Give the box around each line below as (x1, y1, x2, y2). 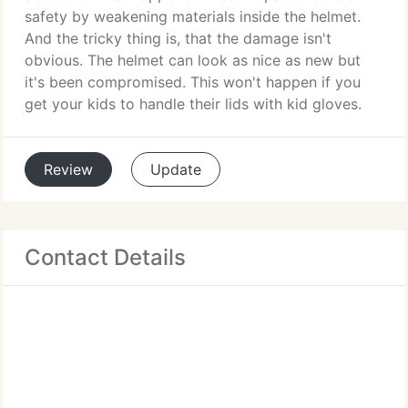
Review (44, 160, 93, 178)
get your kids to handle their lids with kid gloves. (25, 95, 362, 113)
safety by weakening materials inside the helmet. (25, 7, 361, 25)
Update (150, 160, 201, 178)
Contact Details (25, 244, 186, 270)
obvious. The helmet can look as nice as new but (25, 51, 361, 69)
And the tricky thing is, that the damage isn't (25, 29, 331, 47)
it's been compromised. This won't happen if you (25, 73, 361, 91)
